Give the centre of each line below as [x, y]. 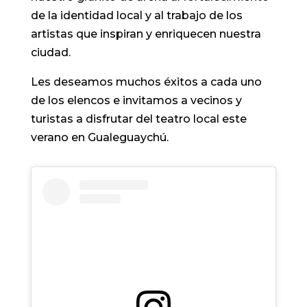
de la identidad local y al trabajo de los [136, 16]
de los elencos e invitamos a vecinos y [136, 101]
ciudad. [50, 53]
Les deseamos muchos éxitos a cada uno [146, 82]
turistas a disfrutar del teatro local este [138, 119]
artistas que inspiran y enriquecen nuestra [146, 34]
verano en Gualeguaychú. [99, 138]
